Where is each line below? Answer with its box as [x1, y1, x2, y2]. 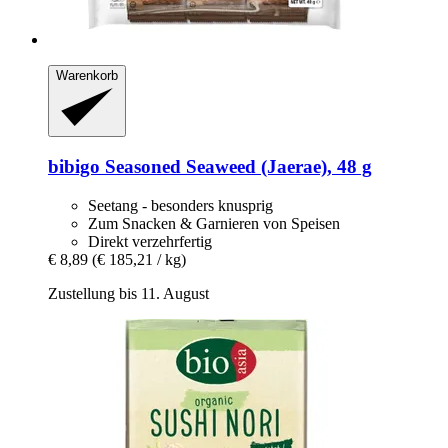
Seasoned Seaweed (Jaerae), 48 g [100, 155, 372, 177]
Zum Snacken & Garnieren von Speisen [88, 214, 340, 232]
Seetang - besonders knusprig [88, 196, 273, 214]
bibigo [48, 155, 100, 177]
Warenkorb [56, 67, 118, 83]
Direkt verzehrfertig [88, 232, 212, 250]
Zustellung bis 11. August [48, 284, 209, 302]
